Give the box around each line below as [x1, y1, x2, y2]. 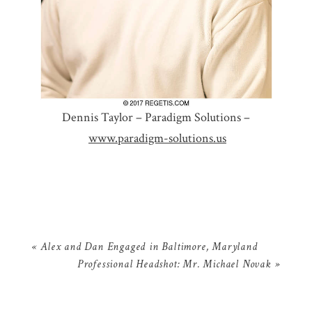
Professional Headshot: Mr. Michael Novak [77, 259, 272, 271]
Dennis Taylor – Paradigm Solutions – [62, 109, 250, 125]
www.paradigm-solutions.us [88, 130, 226, 146]
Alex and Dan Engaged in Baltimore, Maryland [40, 242, 258, 253]
